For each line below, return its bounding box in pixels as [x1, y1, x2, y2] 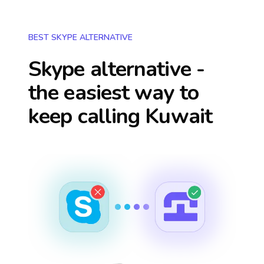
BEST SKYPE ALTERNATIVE [28, 32, 133, 43]
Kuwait [145, 102, 212, 131]
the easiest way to [28, 78, 199, 107]
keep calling [28, 102, 146, 131]
